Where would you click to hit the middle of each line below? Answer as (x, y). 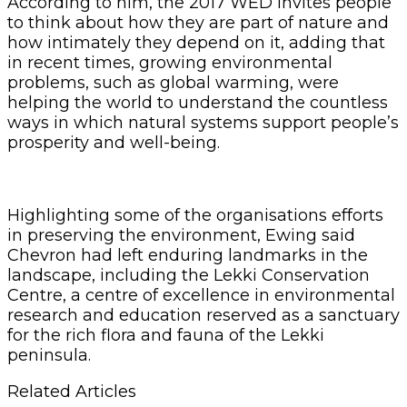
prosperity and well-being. (114, 142)
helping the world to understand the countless (198, 102)
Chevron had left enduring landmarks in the (188, 255)
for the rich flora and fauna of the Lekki (166, 335)
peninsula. (49, 355)
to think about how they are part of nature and (198, 22)
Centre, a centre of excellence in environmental (201, 295)
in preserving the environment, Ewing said (181, 235)
